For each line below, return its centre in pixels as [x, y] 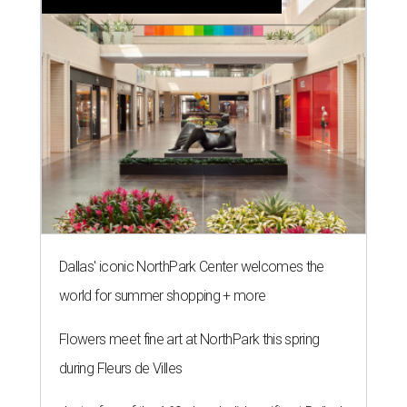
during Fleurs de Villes [121, 369]
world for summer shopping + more [163, 296]
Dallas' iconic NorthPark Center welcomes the [192, 267]
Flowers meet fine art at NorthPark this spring [189, 340]
